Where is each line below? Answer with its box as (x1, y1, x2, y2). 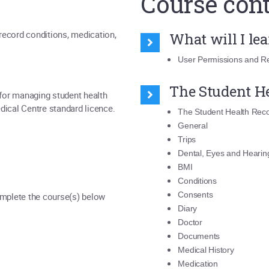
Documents (178, 231, 220, 241)
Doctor (178, 217, 202, 227)
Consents (178, 190, 213, 199)
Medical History (178, 245, 234, 255)
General (178, 121, 208, 130)
